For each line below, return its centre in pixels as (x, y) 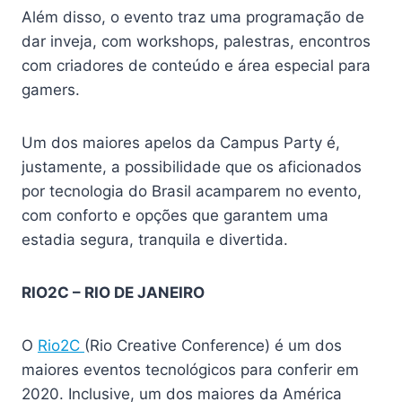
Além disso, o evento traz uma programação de (193, 17)
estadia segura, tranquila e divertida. (157, 240)
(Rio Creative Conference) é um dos (213, 345)
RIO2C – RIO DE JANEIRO (113, 293)
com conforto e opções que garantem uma (175, 215)
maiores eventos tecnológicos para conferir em (190, 370)
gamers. (53, 90)
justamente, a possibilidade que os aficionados (192, 167)
